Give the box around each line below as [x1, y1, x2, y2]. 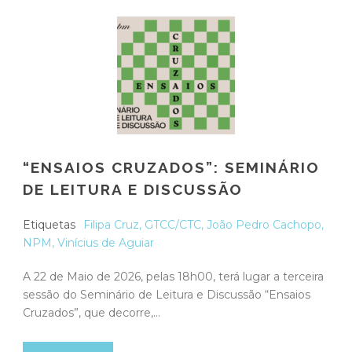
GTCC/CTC [145, 217, 201, 232]
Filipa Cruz [83, 217, 139, 232]
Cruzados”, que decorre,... [23, 305, 160, 320]
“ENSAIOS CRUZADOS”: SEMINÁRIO [23, 158, 320, 176]
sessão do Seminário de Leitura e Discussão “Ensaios [23, 287, 310, 302]
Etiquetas [23, 217, 75, 232]
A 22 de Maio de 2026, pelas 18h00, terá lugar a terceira [23, 269, 324, 284]
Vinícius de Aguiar [57, 235, 154, 250]
